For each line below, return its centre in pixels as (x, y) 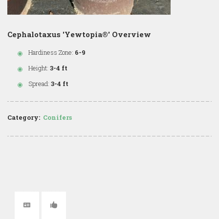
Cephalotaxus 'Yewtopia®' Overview (79, 34)
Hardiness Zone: (51, 52)
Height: (38, 68)
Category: (24, 117)
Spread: (39, 83)
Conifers (57, 117)
